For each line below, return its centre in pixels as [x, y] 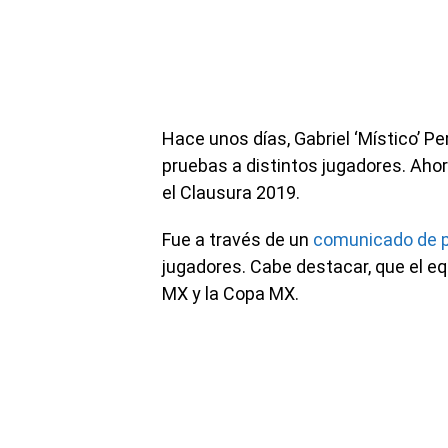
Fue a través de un [237, 239]
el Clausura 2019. [231, 192]
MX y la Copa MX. [230, 293]
